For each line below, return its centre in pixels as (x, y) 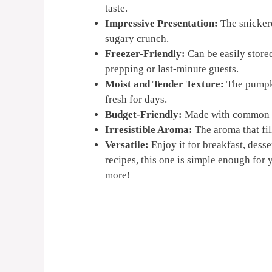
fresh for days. (136, 99)
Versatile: (127, 144)
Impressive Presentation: (161, 23)
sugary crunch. (137, 38)
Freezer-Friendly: (145, 53)
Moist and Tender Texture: (165, 84)
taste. (116, 8)
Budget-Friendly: (144, 114)
